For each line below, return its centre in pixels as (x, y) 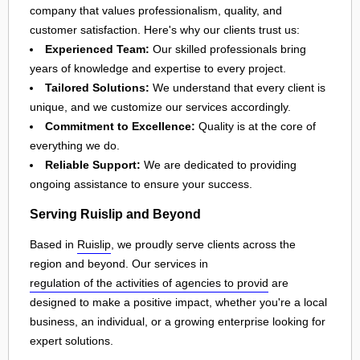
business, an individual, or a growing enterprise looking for (178, 321)
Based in (53, 244)
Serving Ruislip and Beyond (115, 214)
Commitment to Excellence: (120, 126)
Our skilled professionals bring (228, 49)
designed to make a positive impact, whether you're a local (178, 302)
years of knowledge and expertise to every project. (158, 68)
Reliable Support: (93, 164)
